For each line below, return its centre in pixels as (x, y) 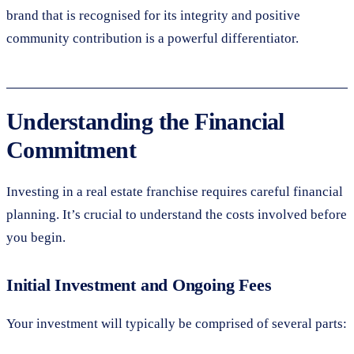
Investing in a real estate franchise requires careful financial (175, 191)
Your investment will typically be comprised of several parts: (177, 323)
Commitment (71, 149)
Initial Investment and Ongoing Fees (139, 284)
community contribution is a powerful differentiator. (153, 38)
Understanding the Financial (145, 121)
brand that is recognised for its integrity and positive (153, 15)
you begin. (36, 237)
